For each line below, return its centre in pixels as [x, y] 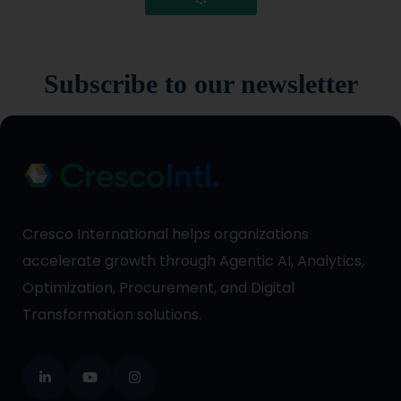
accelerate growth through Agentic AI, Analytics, [193, 260]
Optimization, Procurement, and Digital [158, 287]
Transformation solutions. [112, 314]
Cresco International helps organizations [166, 234]
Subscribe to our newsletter [200, 83]
